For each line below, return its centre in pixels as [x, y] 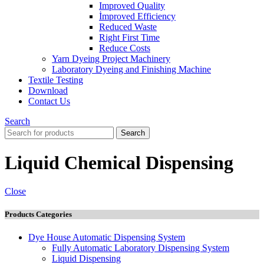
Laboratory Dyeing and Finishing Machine [131, 70]
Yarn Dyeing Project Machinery [111, 59]
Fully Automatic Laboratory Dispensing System [141, 248]
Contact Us [49, 101]
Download [48, 91]
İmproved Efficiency [137, 16]
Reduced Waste [128, 27]
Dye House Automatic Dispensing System [107, 237]
